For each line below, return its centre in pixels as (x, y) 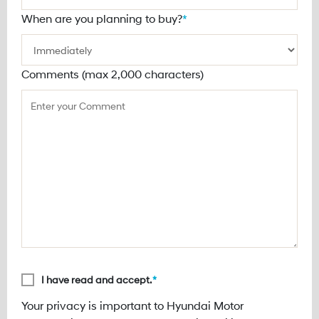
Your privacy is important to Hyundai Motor (132, 305)
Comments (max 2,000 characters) (113, 74)
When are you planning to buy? (102, 19)
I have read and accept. (97, 280)
